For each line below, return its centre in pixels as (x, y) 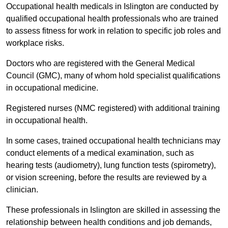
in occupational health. (48, 121)
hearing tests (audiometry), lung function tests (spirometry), (111, 165)
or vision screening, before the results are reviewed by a (106, 178)
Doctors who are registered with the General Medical (101, 64)
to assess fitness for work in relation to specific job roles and (113, 31)
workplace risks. (36, 43)
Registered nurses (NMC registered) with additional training (113, 108)
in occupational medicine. (53, 88)
